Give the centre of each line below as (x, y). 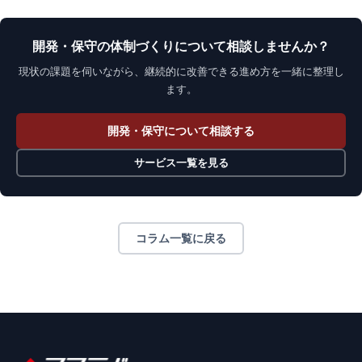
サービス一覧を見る (181, 162)
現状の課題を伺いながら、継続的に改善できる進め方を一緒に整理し (181, 71)
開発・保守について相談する (181, 130)
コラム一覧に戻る (181, 238)
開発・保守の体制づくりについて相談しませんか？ (181, 46)
